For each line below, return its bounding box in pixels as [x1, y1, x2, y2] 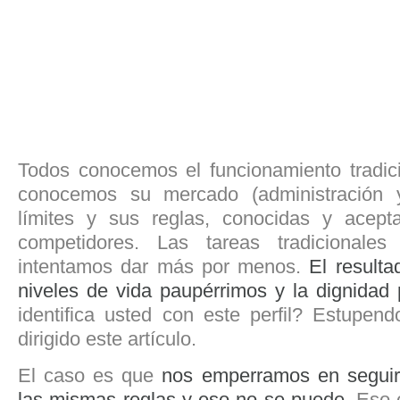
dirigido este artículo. [18, 328, 196, 351]
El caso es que [18, 364, 162, 387]
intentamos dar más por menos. [18, 255, 310, 279]
